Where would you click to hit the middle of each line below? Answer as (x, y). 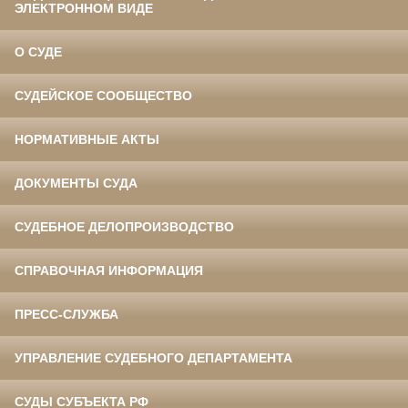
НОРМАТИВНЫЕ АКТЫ (87, 140)
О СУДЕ (38, 52)
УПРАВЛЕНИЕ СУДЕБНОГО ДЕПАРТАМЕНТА (153, 358)
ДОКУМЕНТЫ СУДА (76, 184)
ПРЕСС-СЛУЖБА (66, 315)
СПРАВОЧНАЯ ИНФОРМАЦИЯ (109, 271)
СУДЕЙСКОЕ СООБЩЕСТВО (103, 96)
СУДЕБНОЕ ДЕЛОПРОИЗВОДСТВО (124, 227)
